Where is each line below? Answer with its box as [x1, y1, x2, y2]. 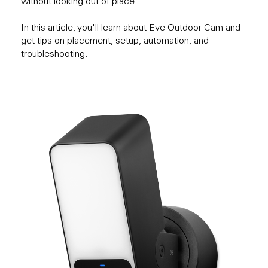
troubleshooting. [21, 47, 88, 60]
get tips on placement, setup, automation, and [21, 34, 209, 47]
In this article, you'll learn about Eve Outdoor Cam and [21, 21, 240, 33]
